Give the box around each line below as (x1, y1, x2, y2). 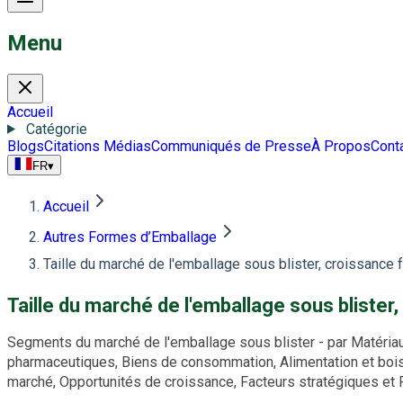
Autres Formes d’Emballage (43, 228, 217, 246)
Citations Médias (44, 137, 151, 155)
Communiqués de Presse (151, 137, 311, 155)
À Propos (311, 137, 371, 155)
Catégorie (25, 120, 87, 138)
